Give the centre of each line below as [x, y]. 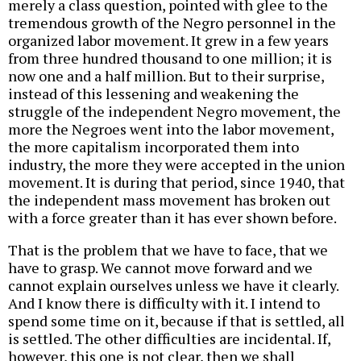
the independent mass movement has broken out [169, 199]
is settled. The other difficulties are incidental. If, [169, 338]
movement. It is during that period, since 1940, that [176, 182]
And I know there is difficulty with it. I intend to [164, 303]
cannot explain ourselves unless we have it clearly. [173, 285]
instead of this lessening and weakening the [154, 93]
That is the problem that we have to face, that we [168, 249]
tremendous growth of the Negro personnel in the [172, 22]
